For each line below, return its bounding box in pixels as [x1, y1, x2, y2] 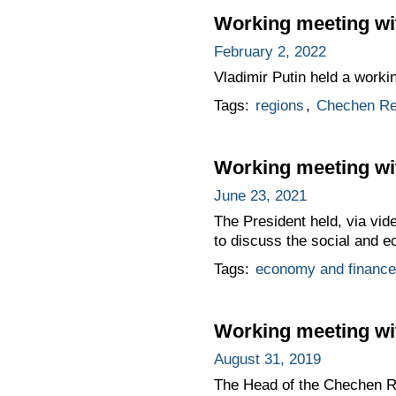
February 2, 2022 [213, 43, 326, 61]
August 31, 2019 [213, 350, 321, 368]
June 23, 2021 [213, 187, 307, 204]
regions [255, 97, 304, 115]
